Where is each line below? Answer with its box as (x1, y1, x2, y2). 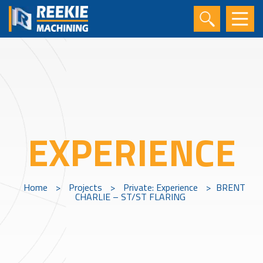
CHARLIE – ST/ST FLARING (75, 190, 186, 204)
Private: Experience (123, 180, 198, 194)
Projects (69, 180, 102, 194)
